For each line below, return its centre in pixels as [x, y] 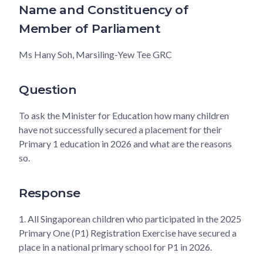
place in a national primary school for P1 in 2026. [115, 247]
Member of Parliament [90, 28]
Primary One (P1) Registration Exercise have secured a [128, 232]
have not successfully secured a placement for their [120, 129]
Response [50, 193]
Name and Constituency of [104, 9]
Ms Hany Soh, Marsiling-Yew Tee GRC [95, 54]
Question [48, 89]
